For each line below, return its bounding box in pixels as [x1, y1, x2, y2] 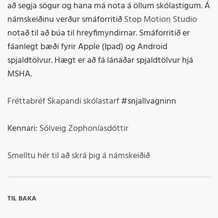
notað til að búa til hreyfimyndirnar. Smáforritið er [7, 26, 190, 41]
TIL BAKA [7, 193, 36, 205]
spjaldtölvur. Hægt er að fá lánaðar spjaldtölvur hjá [7, 54, 193, 68]
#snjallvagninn [119, 94, 176, 109]
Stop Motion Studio [124, 13, 197, 27]
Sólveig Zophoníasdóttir [39, 122, 128, 136]
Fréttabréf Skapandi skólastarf [7, 94, 119, 109]
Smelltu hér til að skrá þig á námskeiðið [7, 149, 150, 163]
